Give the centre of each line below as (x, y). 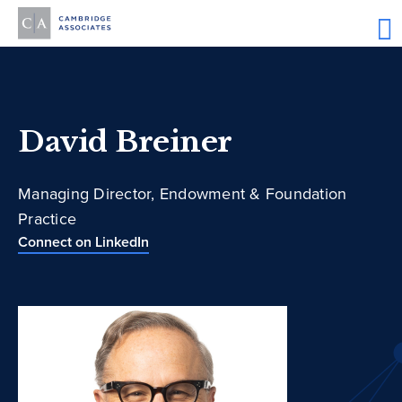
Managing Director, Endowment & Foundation (183, 194)
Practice (47, 219)
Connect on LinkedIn (83, 242)
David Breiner (125, 142)
